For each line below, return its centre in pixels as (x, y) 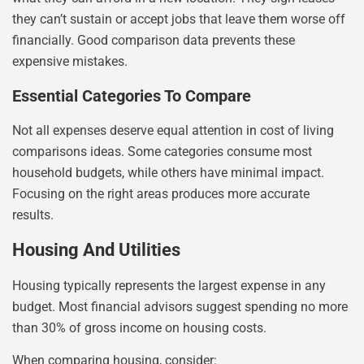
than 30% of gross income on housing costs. (139, 327)
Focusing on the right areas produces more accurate (161, 193)
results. (33, 214)
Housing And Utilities (96, 249)
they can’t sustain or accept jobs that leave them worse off (179, 19)
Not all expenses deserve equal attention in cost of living (173, 130)
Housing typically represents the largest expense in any (169, 285)
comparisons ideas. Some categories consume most (162, 151)
